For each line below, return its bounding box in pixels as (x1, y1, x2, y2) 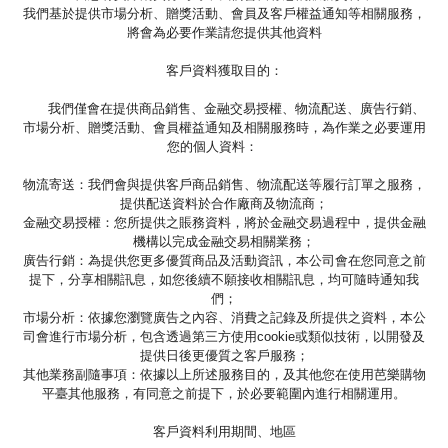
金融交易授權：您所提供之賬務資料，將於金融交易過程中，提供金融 (22, 214, 426, 230)
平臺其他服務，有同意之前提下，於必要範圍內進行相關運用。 (42, 385, 406, 401)
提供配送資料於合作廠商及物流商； (120, 195, 328, 211)
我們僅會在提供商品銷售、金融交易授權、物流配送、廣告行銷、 (23, 100, 425, 116)
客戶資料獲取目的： (165, 62, 283, 78)
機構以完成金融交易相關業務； (133, 233, 315, 249)
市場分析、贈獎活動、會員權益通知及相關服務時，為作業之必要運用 (22, 119, 426, 135)
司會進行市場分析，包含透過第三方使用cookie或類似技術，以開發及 (23, 328, 425, 344)
